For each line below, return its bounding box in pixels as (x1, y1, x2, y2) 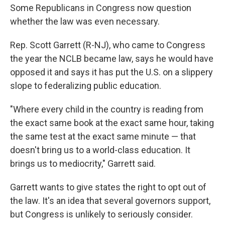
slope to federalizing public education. (10, 80, 161, 91)
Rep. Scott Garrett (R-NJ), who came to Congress (10, 40, 205, 50)
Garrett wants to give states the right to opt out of (10, 182, 206, 192)
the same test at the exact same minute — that (10, 131, 196, 142)
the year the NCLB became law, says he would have (10, 53, 213, 64)
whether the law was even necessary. (10, 16, 160, 27)
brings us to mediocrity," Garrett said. (10, 158, 156, 169)
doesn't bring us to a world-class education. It (10, 145, 190, 155)
